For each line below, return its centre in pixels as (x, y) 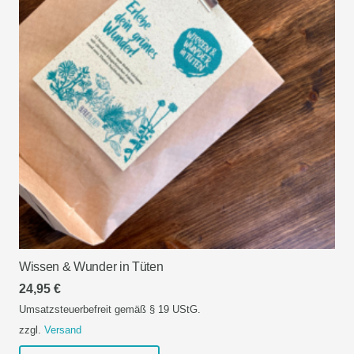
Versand (63, 330)
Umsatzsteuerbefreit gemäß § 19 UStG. (110, 309)
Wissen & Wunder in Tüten (91, 267)
